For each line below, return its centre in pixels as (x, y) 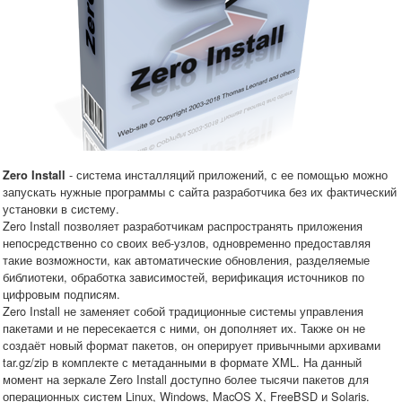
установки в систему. (61, 208)
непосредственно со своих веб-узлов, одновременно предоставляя (187, 242)
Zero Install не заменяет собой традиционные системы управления (183, 310)
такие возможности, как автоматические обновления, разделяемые (186, 259)
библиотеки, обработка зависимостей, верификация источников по (184, 276)
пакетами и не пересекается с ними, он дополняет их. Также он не (184, 328)
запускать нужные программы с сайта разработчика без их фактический (200, 191)
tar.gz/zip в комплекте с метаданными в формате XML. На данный (182, 362)
